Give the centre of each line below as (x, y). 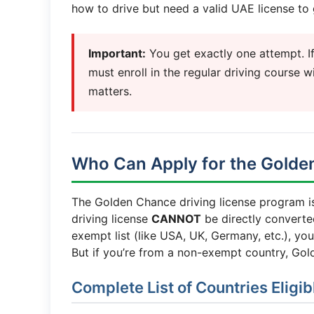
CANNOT (176, 219)
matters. (110, 91)
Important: (117, 53)
